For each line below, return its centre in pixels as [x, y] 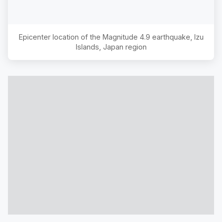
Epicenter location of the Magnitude [79, 37]
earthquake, [172, 37]
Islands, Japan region [111, 47]
